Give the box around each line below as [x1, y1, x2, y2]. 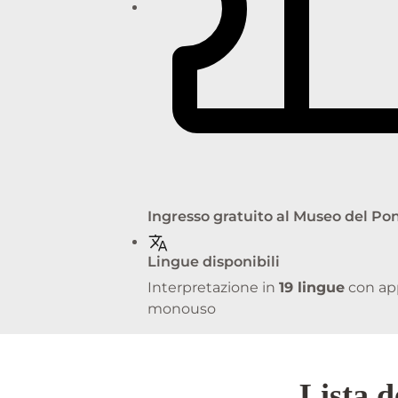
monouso [147, 300, 216, 318]
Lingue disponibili [147, 253, 280, 271]
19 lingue [279, 279, 345, 297]
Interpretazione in [147, 279, 279, 297]
